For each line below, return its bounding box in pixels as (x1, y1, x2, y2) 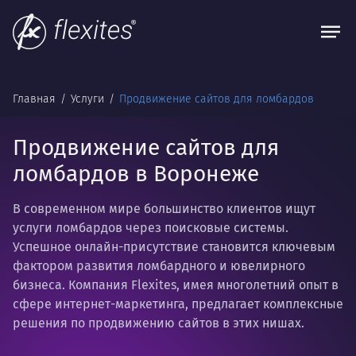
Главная (13, 92, 59, 106)
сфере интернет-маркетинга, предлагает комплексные (13, 296, 343, 311)
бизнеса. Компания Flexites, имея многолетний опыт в (13, 277, 339, 292)
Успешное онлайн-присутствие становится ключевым (13, 239, 335, 254)
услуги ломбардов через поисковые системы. (13, 220, 288, 235)
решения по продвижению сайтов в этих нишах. (13, 315, 304, 331)
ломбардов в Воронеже (13, 161, 259, 187)
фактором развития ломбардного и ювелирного (13, 258, 305, 273)
